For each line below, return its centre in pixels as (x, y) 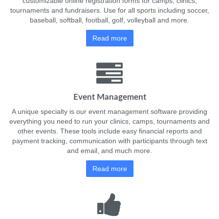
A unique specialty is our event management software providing (109, 111)
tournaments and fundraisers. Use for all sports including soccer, (109, 10)
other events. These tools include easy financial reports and (109, 131)
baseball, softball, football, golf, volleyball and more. (109, 20)
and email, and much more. (109, 151)
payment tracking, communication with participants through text (109, 141)
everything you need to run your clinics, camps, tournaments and (109, 121)
